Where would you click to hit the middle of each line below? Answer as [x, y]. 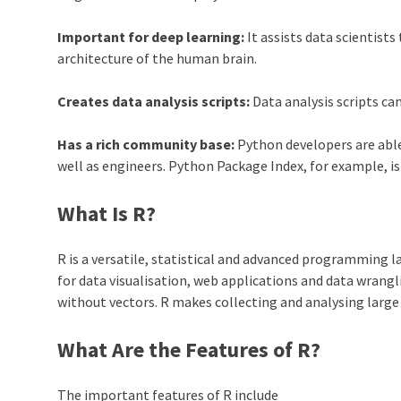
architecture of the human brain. [159, 58]
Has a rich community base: [146, 144]
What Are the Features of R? [189, 349]
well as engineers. [113, 165]
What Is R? [107, 213]
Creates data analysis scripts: [154, 101]
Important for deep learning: [151, 36]
